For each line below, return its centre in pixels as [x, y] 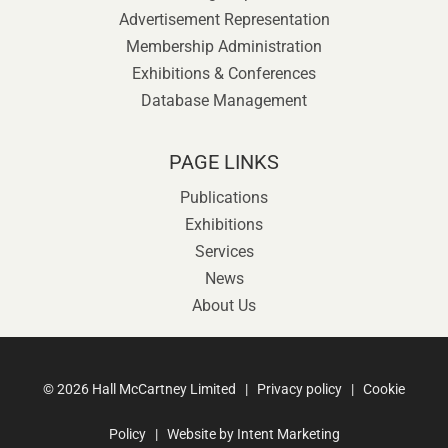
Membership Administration [224, 46]
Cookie [384, 389]
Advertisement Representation [224, 19]
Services [224, 251]
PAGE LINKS [224, 162]
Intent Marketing [288, 434]
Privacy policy [299, 389]
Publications [224, 197]
